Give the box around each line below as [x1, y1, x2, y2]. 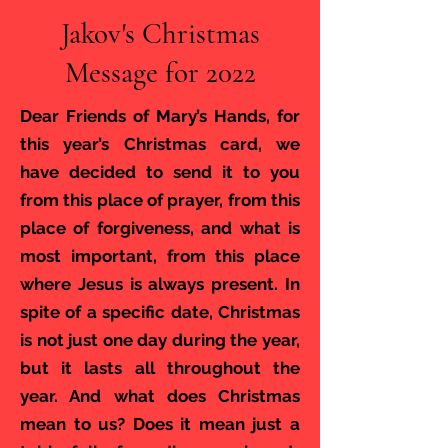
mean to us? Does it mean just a [20, 414, 300, 434]
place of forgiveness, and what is [20, 218, 300, 238]
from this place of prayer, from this [20, 190, 300, 210]
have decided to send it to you [20, 162, 300, 182]
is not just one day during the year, [20, 330, 300, 350]
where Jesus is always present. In [20, 274, 300, 294]
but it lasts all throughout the [20, 358, 300, 378]
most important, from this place [20, 246, 300, 266]
